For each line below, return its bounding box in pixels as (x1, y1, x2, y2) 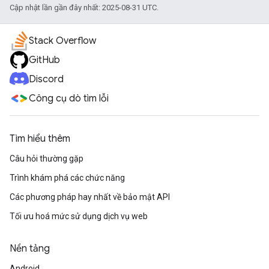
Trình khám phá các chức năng (10, 173, 125, 183)
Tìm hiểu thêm (10, 133, 70, 145)
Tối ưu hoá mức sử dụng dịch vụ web (10, 211, 148, 221)
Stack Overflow (29, 35, 96, 47)
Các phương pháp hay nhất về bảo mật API (10, 192, 170, 202)
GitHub (29, 54, 60, 66)
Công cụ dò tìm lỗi (29, 92, 109, 104)
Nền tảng (10, 243, 50, 255)
